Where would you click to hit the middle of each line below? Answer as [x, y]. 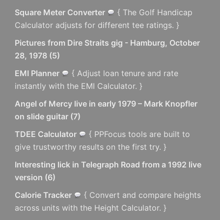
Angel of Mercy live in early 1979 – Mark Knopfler [106, 104]
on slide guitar [41, 116]
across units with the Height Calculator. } [91, 208]
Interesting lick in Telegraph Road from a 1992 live [108, 165]
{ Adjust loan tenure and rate [124, 73]
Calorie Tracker [43, 195]
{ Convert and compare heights [141, 195]
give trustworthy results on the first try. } [91, 147]
